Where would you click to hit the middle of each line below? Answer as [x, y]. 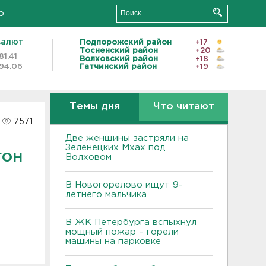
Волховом [88, 157]
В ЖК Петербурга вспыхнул [131, 222]
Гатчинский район [118, 67]
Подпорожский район [126, 42]
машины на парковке [113, 241]
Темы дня [94, 107]
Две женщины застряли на [127, 138]
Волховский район [119, 59]
